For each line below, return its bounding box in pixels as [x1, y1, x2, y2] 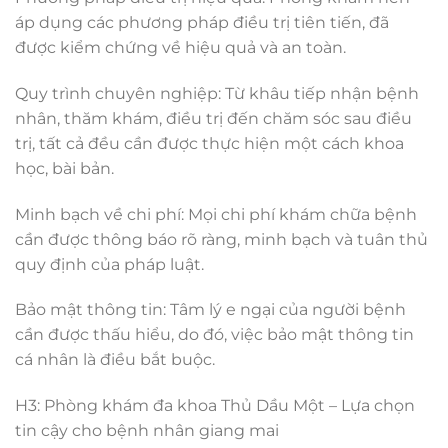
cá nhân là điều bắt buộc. [15, 350, 215, 370]
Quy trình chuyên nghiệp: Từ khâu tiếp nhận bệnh [15, 83, 419, 103]
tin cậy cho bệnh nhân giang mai [15, 421, 279, 441]
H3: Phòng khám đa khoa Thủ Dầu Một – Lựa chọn [15, 396, 415, 416]
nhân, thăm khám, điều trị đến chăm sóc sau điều [15, 108, 412, 128]
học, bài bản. [15, 158, 114, 178]
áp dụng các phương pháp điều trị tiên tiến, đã [15, 12, 389, 32]
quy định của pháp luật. [15, 254, 204, 274]
